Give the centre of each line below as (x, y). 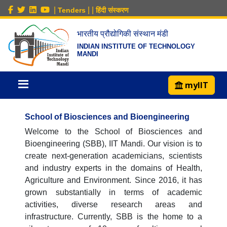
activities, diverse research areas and (113, 205)
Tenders (72, 10)
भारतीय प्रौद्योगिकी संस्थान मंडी (123, 34)
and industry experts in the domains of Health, (113, 168)
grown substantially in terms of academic (113, 193)
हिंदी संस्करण (112, 10)
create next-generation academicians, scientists (113, 156)
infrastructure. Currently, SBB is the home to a (113, 217)
